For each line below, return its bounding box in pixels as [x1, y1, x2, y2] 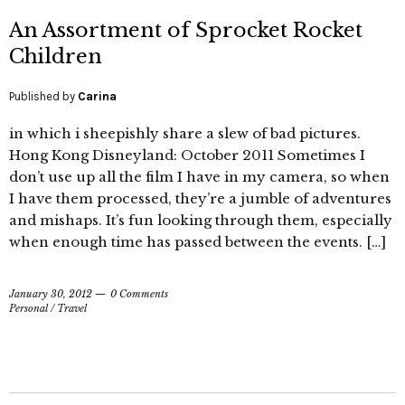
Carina [78, 89, 117, 104]
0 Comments [110, 287, 168, 301]
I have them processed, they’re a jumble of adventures [9, 190, 391, 208]
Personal [9, 302, 48, 316]
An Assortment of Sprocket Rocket [9, 18, 363, 43]
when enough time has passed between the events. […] [9, 233, 386, 251]
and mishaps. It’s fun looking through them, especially [9, 212, 392, 230]
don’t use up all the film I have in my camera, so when [9, 168, 390, 186]
